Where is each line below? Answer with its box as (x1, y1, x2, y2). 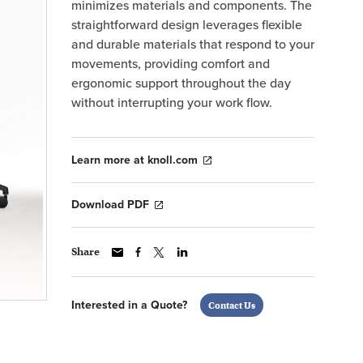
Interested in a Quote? (71, 297, 187, 312)
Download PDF (71, 198, 149, 212)
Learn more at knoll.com (71, 152, 198, 167)
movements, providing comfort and (71, 56, 270, 72)
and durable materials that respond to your (71, 36, 314, 53)
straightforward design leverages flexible (71, 17, 302, 33)
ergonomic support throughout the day (71, 75, 291, 92)
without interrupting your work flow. (71, 95, 272, 111)
